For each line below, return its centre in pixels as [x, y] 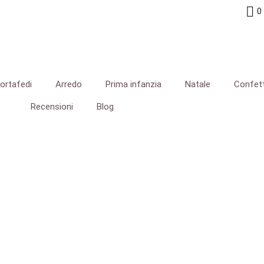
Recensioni [52, 107]
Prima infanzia [133, 84]
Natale [197, 84]
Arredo [68, 84]
